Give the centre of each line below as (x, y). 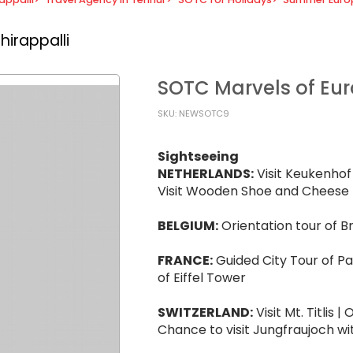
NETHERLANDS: (206, 173)
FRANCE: (185, 260)
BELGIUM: (188, 225)
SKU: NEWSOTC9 (193, 113)
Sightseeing (198, 156)
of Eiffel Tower (203, 277)
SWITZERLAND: (205, 312)
